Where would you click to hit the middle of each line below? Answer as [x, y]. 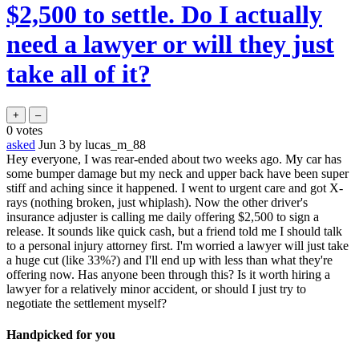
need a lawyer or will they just [170, 44]
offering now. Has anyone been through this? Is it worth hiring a [168, 274]
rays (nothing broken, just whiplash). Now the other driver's [157, 202]
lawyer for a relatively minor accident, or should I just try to [156, 288]
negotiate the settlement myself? [87, 303]
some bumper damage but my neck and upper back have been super [177, 173]
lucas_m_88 [115, 144]
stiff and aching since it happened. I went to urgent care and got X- [175, 188]
